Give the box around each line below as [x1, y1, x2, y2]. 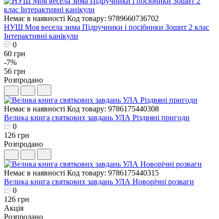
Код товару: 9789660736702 [67, 14, 159, 22]
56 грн [4, 66, 25, 75]
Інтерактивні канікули [4, 31, 78, 40]
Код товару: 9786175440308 [67, 104, 159, 113]
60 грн [4, 49, 25, 58]
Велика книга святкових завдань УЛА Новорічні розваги [4, 177, 194, 186]
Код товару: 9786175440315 [67, 168, 159, 177]
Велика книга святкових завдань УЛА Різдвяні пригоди [4, 113, 190, 122]
